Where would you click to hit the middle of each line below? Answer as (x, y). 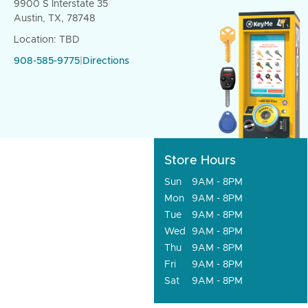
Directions (106, 61)
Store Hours (200, 161)
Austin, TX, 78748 (54, 19)
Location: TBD (47, 40)
